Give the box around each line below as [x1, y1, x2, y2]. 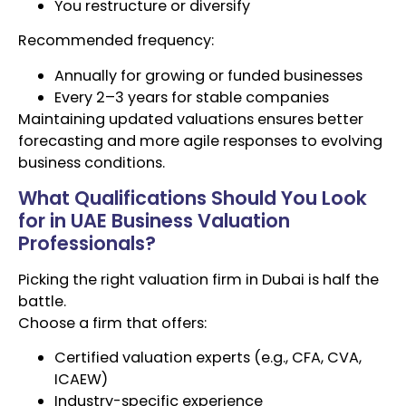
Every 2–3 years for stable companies [54, 86, 329, 108]
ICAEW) [54, 369, 108, 391]
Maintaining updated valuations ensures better [18, 108, 363, 130]
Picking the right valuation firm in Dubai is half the [18, 269, 379, 291]
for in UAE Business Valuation [18, 208, 290, 235]
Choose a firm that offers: [18, 313, 207, 334]
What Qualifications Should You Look [18, 185, 367, 212]
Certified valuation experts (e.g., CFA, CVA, [54, 347, 362, 369]
